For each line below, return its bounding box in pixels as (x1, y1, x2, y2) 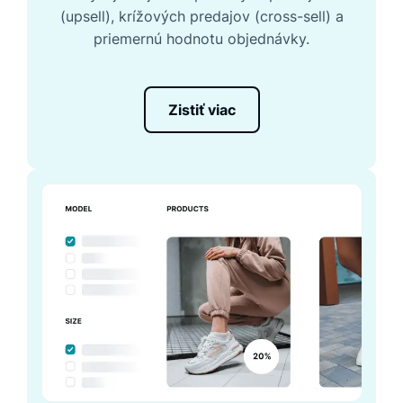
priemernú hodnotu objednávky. (94, 30, 309, 49)
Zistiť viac (167, 101, 236, 120)
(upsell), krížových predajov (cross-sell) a (59, 7, 344, 26)
